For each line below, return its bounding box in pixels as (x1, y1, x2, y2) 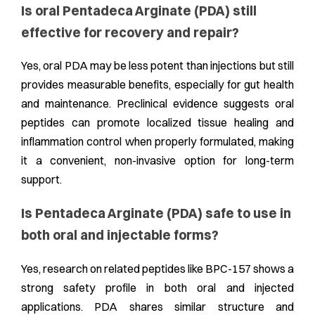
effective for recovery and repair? (21, 24, 239, 41)
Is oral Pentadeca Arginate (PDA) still (21, 2, 257, 19)
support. (21, 172, 62, 187)
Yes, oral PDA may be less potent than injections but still (21, 58, 294, 73)
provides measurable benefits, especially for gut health (21, 77, 294, 92)
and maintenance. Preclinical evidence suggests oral (21, 96, 294, 111)
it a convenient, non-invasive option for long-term (21, 153, 294, 168)
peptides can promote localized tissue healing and (21, 115, 294, 130)
